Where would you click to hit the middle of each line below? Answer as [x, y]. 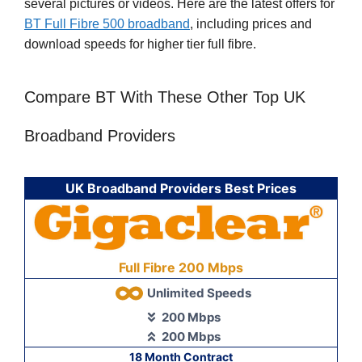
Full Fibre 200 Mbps [181, 267]
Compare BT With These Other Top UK [165, 97]
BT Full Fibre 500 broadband [107, 24]
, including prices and [251, 24]
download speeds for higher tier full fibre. [140, 44]
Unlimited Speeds [199, 293]
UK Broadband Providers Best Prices [181, 188]
